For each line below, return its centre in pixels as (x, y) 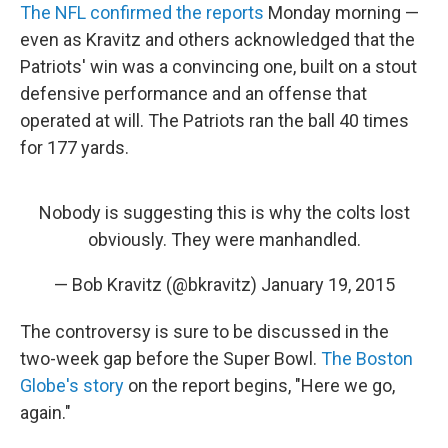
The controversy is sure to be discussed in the (204, 332)
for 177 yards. (74, 148)
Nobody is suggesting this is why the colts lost (224, 213)
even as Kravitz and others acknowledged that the (217, 40)
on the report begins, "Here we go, (259, 386)
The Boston (367, 359)
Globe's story (72, 386)
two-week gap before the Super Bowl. (170, 359)
